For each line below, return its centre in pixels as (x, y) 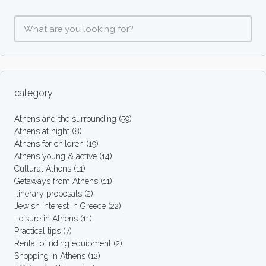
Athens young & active (56, 156)
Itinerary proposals (48, 193)
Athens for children (49, 143)
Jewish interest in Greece (60, 206)
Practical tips (37, 231)
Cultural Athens (43, 168)
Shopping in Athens (50, 256)
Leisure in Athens (46, 218)
